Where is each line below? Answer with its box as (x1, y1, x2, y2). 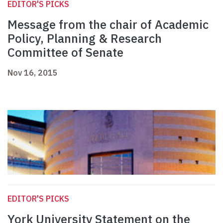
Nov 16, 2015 (7, 68, 58, 78)
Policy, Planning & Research (7, 30, 162, 47)
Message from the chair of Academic (7, 16, 209, 33)
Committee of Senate (7, 44, 123, 61)
